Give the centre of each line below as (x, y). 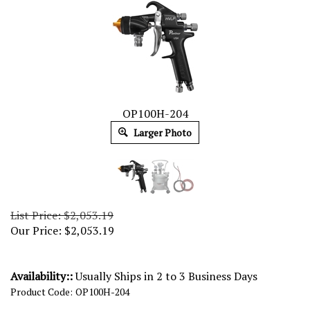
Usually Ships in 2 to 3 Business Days (165, 276)
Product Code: (42, 292)
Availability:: (42, 276)
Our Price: (36, 230)
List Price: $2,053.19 (62, 215)
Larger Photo (162, 133)
